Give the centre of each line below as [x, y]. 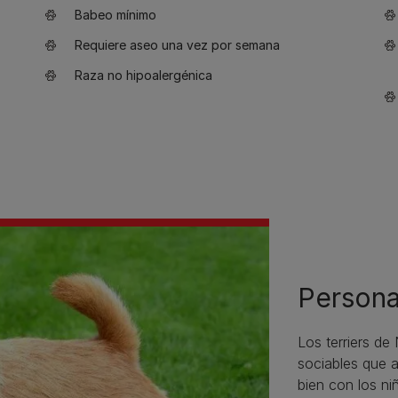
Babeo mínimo [115, 15]
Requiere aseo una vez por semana [177, 45]
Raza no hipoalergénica [143, 75]
